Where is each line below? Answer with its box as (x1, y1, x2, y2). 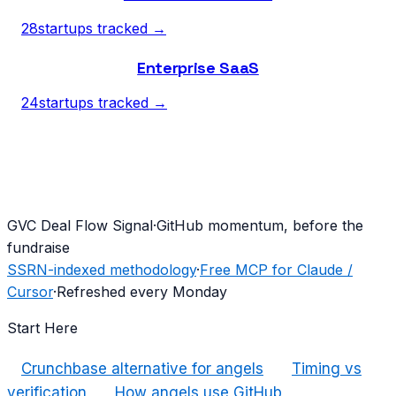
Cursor (7, 283, 53, 301)
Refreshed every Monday (57, 283, 227, 301)
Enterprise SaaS (137, 57, 259, 79)
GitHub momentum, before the (156, 217, 363, 235)
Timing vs (292, 360, 362, 378)
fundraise (7, 239, 70, 257)
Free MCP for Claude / (200, 261, 353, 279)
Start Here (7, 319, 78, 338)
